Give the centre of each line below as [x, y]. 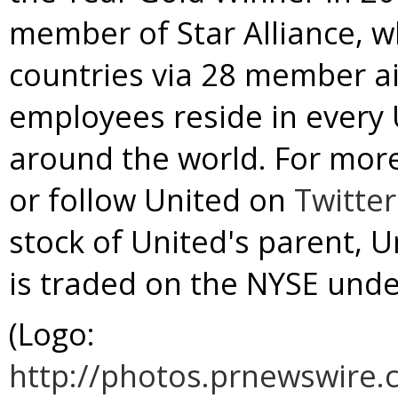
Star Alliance [266, 32]
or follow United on [151, 199]
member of [93, 32]
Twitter [345, 199]
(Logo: [52, 334]
